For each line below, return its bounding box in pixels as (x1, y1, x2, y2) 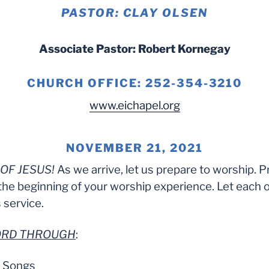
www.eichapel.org (89, 98, 180, 112)
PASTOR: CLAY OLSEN (61, 6, 208, 20)
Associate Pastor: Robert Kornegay (38, 41, 231, 56)
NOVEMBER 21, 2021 (66, 141, 203, 155)
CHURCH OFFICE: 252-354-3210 (26, 76, 243, 91)
